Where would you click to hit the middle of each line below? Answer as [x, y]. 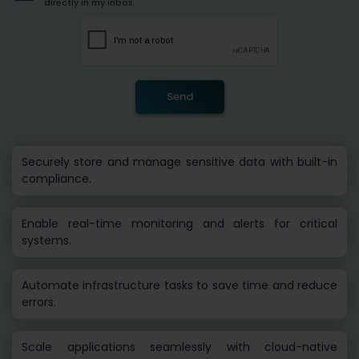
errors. [39, 303]
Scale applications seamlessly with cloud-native [179, 347]
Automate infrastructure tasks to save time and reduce [179, 286]
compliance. [56, 179]
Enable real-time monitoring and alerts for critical [179, 224]
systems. [46, 241]
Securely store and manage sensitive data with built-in [179, 162]
